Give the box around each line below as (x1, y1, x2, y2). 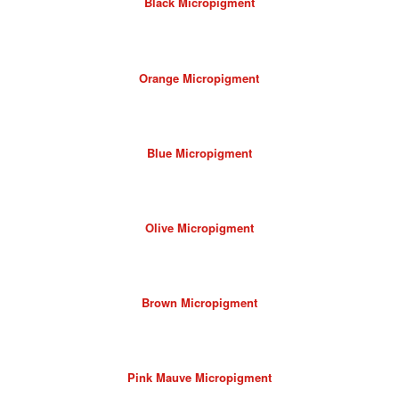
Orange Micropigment (139, 69, 260, 86)
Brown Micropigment (141, 293, 257, 311)
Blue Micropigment (146, 143, 252, 161)
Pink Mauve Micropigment (126, 368, 272, 386)
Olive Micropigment (144, 218, 254, 236)
